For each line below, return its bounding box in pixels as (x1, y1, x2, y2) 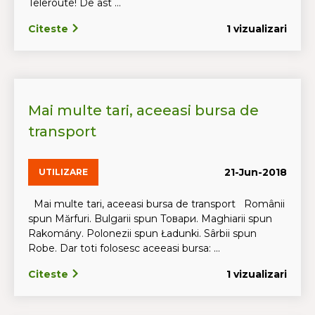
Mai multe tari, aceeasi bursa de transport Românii (28, 198, 285, 210)
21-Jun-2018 (224, 165, 287, 179)
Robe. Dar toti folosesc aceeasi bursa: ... (28, 242, 220, 255)
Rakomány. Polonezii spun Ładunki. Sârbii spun (28, 227, 257, 240)
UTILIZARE (39, 167, 88, 177)
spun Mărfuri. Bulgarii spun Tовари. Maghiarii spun (28, 212, 272, 225)
